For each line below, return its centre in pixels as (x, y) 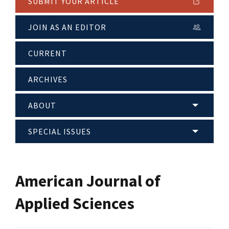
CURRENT (48, 53)
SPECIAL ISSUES (60, 132)
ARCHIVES (48, 79)
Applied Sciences (75, 203)
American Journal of (88, 181)
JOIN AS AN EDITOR (67, 27)
